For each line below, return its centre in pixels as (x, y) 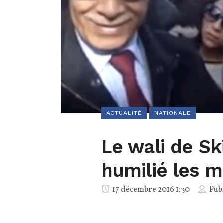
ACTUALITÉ (124, 113)
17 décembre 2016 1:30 (150, 190)
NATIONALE (172, 113)
